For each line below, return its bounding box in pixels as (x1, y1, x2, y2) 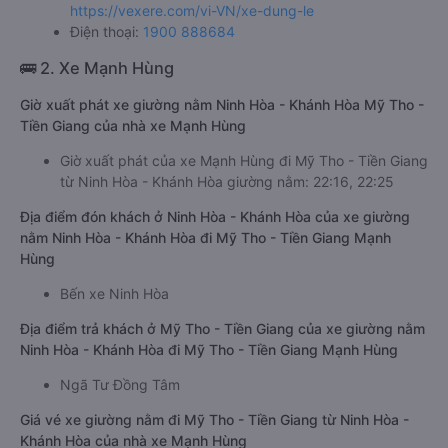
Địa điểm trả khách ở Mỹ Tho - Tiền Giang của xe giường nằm (20, 320, 425, 337)
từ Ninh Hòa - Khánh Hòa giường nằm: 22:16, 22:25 (60, 173, 394, 190)
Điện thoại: (70, 23, 143, 40)
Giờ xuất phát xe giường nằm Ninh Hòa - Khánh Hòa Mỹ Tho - (20, 96, 424, 113)
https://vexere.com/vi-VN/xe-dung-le (70, 2, 314, 19)
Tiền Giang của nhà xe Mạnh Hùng (20, 117, 246, 134)
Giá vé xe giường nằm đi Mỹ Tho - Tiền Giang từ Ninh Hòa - (20, 411, 409, 428)
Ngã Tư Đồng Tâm (60, 376, 180, 393)
